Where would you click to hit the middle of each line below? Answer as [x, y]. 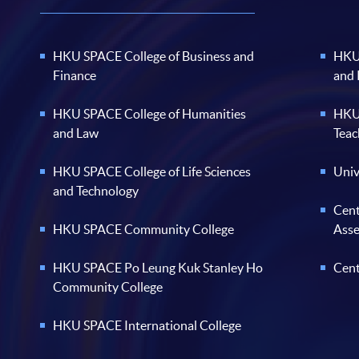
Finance [75, 75]
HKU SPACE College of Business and [154, 56]
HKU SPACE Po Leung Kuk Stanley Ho [158, 267]
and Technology [96, 190]
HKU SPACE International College [147, 325]
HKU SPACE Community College [144, 229]
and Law [76, 133]
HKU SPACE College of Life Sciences [152, 171]
